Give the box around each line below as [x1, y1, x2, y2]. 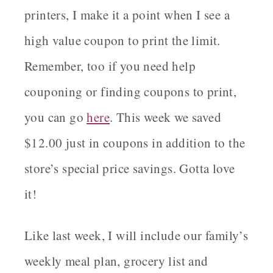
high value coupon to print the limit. [24, 32, 221, 49]
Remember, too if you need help [24, 57, 196, 75]
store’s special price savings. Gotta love [24, 160, 235, 177]
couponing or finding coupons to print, [24, 83, 237, 101]
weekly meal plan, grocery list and [24, 252, 208, 270]
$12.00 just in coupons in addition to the [24, 134, 246, 152]
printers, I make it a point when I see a [24, 6, 230, 24]
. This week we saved [110, 108, 222, 126]
